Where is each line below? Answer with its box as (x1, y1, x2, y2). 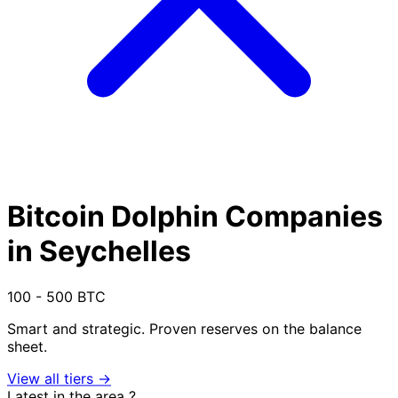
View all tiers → (7, 370, 111, 387)
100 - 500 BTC (7, 288, 106, 306)
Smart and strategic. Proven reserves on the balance (7, 320, 362, 338)
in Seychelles (7, 234, 191, 269)
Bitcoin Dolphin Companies (7, 199, 383, 235)
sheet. (7, 338, 47, 355)
